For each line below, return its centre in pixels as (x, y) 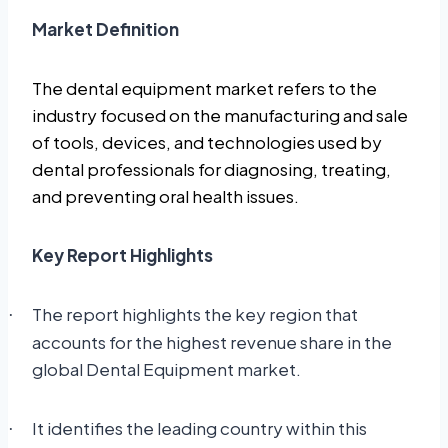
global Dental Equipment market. (166, 368)
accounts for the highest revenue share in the (212, 341)
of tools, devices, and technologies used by (207, 141)
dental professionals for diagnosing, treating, (211, 168)
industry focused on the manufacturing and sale (220, 114)
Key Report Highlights (124, 254)
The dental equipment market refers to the (204, 87)
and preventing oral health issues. (165, 195)
